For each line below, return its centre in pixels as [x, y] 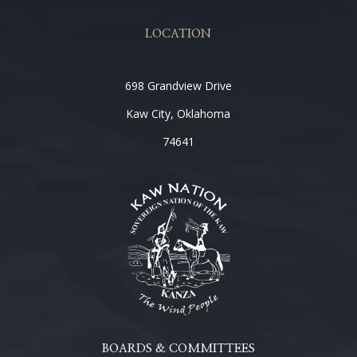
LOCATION [178, 34]
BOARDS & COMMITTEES [178, 349]
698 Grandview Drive [178, 86]
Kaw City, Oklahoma [178, 114]
